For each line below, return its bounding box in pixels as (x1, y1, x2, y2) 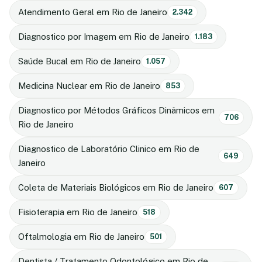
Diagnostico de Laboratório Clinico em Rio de (18, 143, 199, 154)
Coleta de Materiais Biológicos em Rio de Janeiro (18, 182, 213, 192)
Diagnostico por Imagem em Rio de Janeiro (18, 31, 189, 42)
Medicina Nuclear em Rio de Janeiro (18, 80, 160, 91)
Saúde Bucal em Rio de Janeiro (18, 56, 141, 66)
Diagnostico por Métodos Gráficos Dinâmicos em (18, 105, 215, 115)
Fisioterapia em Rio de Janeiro (18, 206, 137, 217)
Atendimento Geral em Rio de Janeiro (18, 6, 167, 17)
